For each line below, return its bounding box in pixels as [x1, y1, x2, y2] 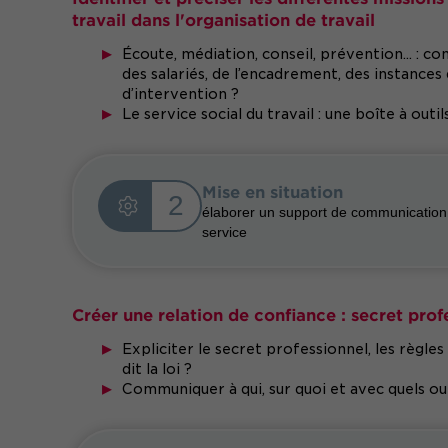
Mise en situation [202, 181, 348, 201]
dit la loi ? [122, 361, 192, 377]
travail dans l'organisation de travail [72, 9, 375, 29]
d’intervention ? [122, 86, 239, 102]
